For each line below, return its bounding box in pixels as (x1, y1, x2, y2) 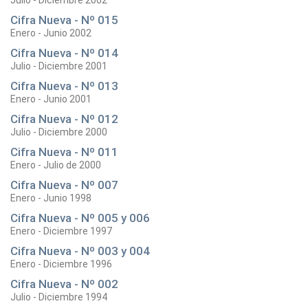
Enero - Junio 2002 (10, 27, 91, 38)
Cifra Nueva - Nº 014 (10, 46, 118, 60)
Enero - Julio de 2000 (10, 159, 101, 170)
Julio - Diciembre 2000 (10, 126, 107, 137)
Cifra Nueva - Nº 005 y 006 (10, 211, 150, 225)
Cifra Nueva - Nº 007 (10, 178, 118, 192)
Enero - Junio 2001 (10, 93, 91, 104)
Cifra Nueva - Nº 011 (10, 145, 118, 159)
